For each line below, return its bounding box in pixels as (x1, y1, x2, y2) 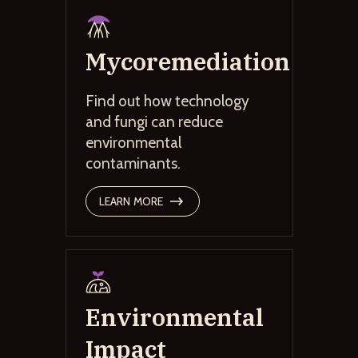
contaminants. (85, 153, 181, 173)
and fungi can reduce (85, 111, 223, 131)
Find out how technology (85, 90, 249, 110)
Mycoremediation (85, 45, 290, 77)
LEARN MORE (98, 193, 164, 209)
